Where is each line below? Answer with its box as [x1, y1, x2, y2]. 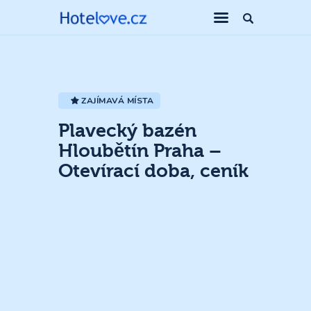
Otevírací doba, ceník [58, 160, 249, 182]
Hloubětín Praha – [58, 140, 221, 162]
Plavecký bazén [58, 119, 196, 142]
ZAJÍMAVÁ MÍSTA [81, 94, 154, 106]
